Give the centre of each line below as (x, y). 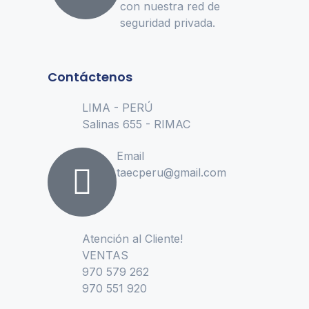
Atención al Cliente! (132, 239)
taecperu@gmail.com (171, 173)
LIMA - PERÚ (118, 108)
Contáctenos (90, 77)
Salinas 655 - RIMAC (136, 124)
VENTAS (105, 256)
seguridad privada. (168, 23)
